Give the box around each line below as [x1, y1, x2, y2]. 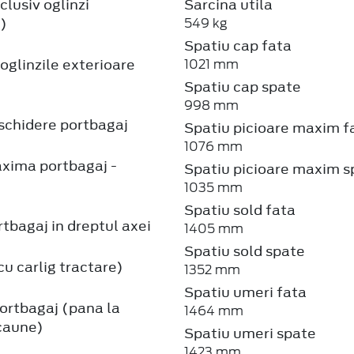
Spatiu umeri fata [184, 282, 307, 302]
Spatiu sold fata [184, 200, 296, 220]
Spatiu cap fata [184, 36, 292, 55]
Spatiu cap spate [184, 77, 302, 96]
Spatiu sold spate [184, 241, 306, 261]
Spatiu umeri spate [184, 323, 317, 343]
